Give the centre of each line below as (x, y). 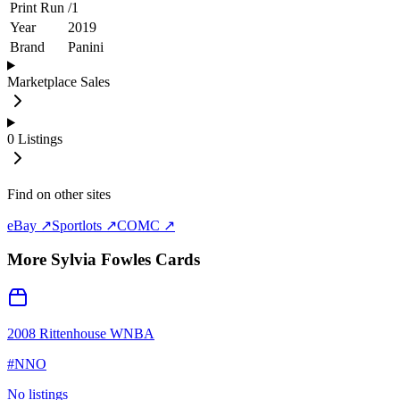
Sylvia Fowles (101, 260)
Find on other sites (59, 194)
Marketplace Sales (58, 81)
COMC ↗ (146, 225)
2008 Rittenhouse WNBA (81, 334)
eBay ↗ (29, 225)
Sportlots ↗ (84, 225)
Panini (86, 46)
